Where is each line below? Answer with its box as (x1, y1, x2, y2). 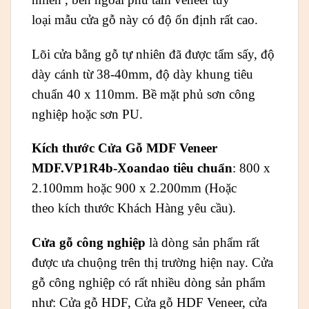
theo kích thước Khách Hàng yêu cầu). (32, 201, 236, 216)
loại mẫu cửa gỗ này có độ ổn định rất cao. (32, 12, 258, 27)
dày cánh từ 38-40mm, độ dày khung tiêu (32, 66, 253, 81)
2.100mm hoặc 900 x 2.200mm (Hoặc (32, 181, 237, 196)
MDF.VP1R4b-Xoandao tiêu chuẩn (32, 161, 232, 176)
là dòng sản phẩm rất (146, 235, 259, 250)
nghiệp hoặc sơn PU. (32, 106, 143, 121)
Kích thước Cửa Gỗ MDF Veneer (32, 141, 217, 156)
